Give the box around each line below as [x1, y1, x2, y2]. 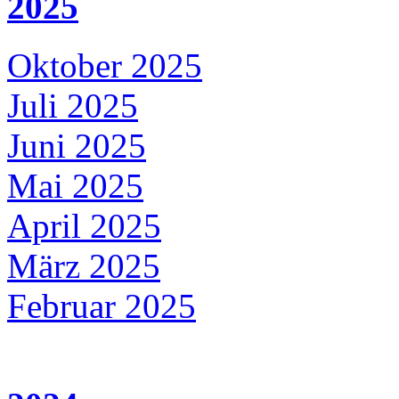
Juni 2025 [7, 126, 146, 165]
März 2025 [7, 246, 160, 285]
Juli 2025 [7, 85, 138, 125]
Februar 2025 [7, 286, 196, 325]
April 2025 [7, 206, 161, 245]
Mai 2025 [7, 166, 143, 205]
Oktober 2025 [7, 45, 202, 85]
